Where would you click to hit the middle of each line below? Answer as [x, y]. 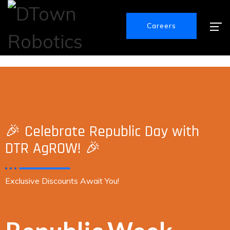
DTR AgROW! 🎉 [53, 148]
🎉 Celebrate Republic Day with [102, 131]
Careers [161, 26]
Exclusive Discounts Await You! [62, 181]
